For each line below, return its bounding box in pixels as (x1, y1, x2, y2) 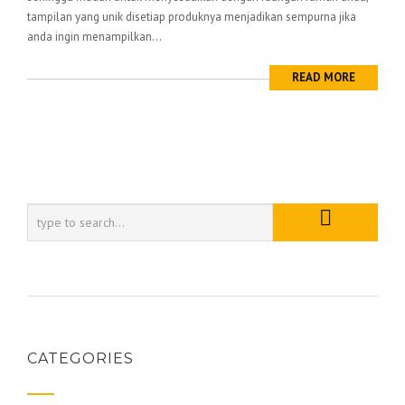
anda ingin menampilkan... (27, 29, 162, 44)
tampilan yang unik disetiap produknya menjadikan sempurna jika (27, 9, 356, 24)
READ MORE (292, 70, 355, 85)
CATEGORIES (27, 350, 134, 367)
